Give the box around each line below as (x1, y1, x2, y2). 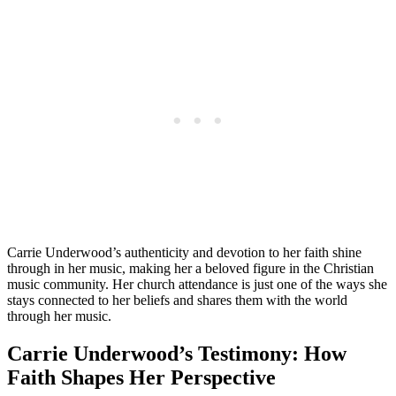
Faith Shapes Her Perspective (7, 366, 276, 390)
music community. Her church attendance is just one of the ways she (7, 277, 387, 293)
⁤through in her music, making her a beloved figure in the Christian (7, 261, 374, 277)
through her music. (7, 308, 111, 324)
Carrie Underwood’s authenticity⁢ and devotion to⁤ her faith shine (7, 245, 362, 261)
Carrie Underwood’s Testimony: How (7, 342, 346, 366)
